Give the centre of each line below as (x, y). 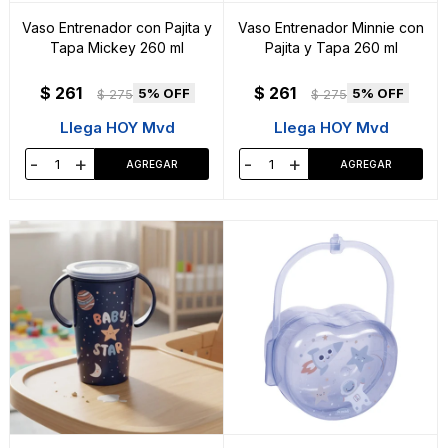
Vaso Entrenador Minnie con (331, 28)
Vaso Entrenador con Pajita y (117, 28)
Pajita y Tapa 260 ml (331, 48)
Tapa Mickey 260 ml (117, 48)
